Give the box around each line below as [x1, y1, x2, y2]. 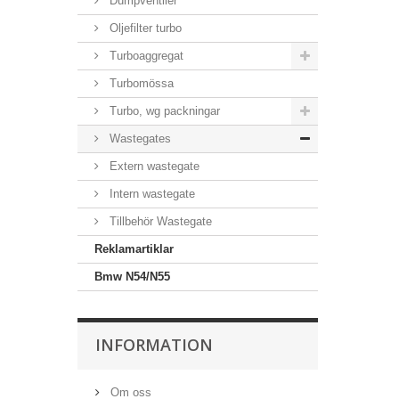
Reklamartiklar [94, 242, 174, 256]
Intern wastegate [106, 187, 195, 200]
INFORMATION [95, 334, 213, 355]
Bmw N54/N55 [94, 270, 170, 283]
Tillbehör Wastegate [106, 215, 212, 228]
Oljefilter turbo [106, 21, 182, 35]
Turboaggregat [106, 49, 183, 62]
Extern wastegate [106, 159, 199, 173]
